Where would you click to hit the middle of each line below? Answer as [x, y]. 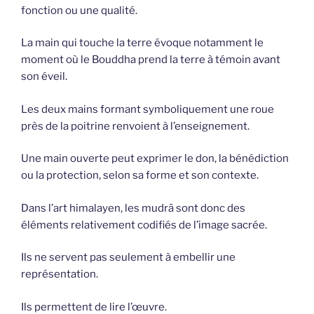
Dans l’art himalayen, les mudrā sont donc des [133, 208]
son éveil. [44, 77]
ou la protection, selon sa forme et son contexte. [140, 176]
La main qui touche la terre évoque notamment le [142, 43]
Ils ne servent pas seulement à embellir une [128, 258]
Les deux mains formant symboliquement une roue [148, 109]
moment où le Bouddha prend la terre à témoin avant [151, 60]
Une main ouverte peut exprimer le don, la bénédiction [155, 159]
